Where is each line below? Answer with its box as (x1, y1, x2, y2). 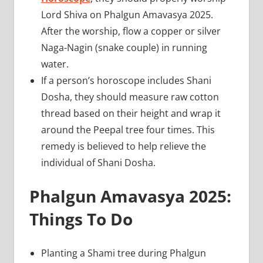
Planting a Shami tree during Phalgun (41, 246, 206, 259)
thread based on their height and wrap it (41, 106, 221, 120)
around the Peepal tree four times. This (41, 123, 215, 136)
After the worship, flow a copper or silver (41, 24, 221, 38)
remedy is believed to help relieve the (41, 139, 206, 153)
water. (41, 57, 71, 70)
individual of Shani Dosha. (41, 156, 156, 169)
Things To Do (29, 207, 133, 230)
